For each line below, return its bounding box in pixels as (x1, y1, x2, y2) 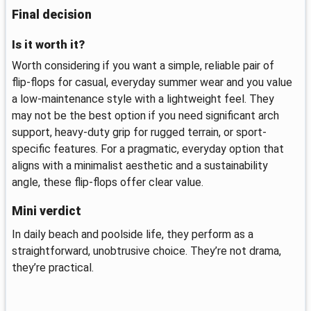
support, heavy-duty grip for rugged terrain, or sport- (12, 125, 267, 139)
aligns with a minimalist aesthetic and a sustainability (12, 158, 268, 172)
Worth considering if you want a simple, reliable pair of (12, 58, 274, 72)
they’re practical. (12, 261, 94, 275)
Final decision (12, 8, 92, 22)
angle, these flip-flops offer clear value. (12, 175, 203, 189)
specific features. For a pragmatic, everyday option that (12, 142, 284, 155)
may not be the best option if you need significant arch (12, 108, 279, 122)
